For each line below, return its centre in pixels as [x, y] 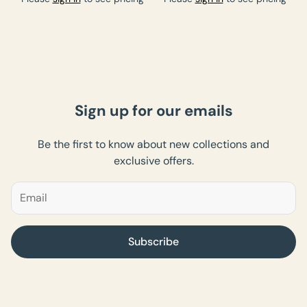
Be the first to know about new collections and [153, 144]
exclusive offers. [153, 160]
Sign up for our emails [153, 110]
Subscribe [153, 241]
